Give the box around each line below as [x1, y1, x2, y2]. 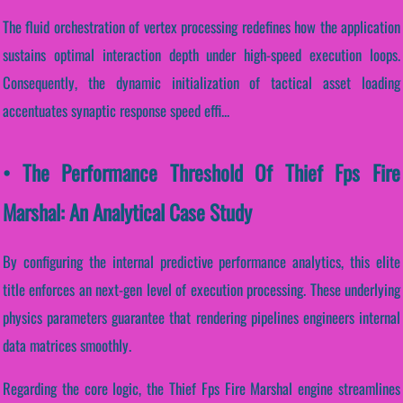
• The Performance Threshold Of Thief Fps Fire [3, 157, 400, 189]
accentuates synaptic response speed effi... [3, 99, 229, 122]
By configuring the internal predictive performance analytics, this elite [3, 250, 400, 273]
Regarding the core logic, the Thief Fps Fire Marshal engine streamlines [3, 376, 400, 399]
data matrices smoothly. [3, 334, 131, 357]
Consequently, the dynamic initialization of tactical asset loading [3, 71, 400, 94]
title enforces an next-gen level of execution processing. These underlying [3, 278, 400, 301]
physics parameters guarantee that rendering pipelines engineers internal [3, 306, 400, 329]
